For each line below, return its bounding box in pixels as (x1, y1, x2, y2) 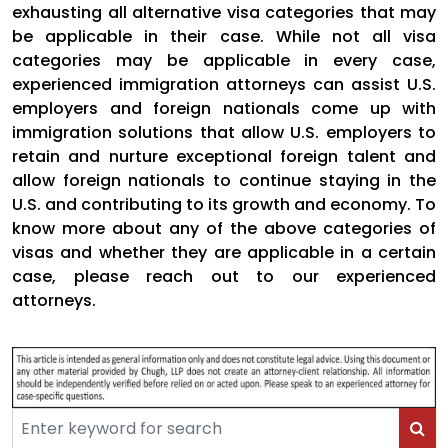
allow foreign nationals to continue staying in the (12, 168, 436, 192)
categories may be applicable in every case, (12, 48, 436, 72)
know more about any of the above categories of (12, 216, 436, 240)
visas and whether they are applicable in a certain (12, 240, 436, 264)
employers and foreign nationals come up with (12, 96, 436, 120)
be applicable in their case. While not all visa (12, 24, 436, 48)
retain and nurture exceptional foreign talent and (12, 144, 436, 168)
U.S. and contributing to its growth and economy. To (12, 192, 436, 216)
